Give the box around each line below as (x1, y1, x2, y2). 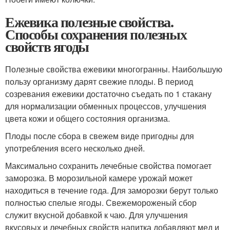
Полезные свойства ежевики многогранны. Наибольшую (5, 63, 222, 75)
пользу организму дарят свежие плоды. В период (5, 75, 193, 87)
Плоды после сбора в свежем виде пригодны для (5, 130, 194, 142)
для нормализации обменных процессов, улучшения (5, 100, 206, 112)
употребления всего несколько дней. (5, 142, 145, 154)
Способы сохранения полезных (5, 24, 187, 45)
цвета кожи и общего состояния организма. (5, 112, 170, 124)
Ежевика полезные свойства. (5, 11, 174, 32)
